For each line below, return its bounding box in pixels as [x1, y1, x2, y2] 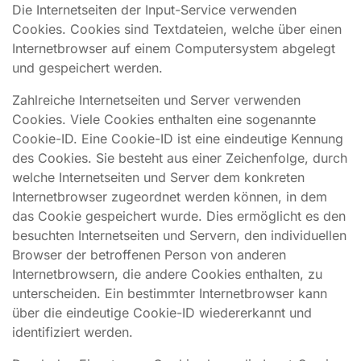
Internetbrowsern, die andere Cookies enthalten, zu [12, 266, 322, 282]
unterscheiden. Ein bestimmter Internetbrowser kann [12, 285, 327, 301]
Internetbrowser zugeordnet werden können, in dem [12, 189, 327, 205]
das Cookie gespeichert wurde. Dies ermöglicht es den [12, 208, 346, 224]
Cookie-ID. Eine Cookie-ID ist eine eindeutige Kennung [12, 131, 343, 147]
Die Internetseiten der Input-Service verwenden [12, 2, 297, 18]
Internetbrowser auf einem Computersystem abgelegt [12, 40, 335, 56]
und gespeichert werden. [12, 60, 163, 76]
